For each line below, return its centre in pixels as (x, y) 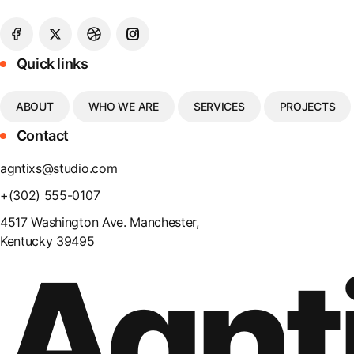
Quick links (51, 64)
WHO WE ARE (123, 106)
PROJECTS (307, 106)
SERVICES (219, 106)
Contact (41, 136)
